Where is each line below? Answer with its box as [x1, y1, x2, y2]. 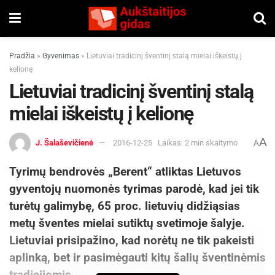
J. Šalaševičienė [36, 137, 93, 147]
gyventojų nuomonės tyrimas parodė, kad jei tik [9, 181, 259, 196]
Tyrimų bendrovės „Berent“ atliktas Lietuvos [9, 164, 241, 179]
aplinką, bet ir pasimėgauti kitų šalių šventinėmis [9, 250, 266, 265]
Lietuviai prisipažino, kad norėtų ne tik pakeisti [9, 233, 254, 247]
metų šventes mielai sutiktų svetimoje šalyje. [9, 215, 245, 230]
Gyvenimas [42, 52, 79, 60]
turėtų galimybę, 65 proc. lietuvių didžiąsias [9, 198, 240, 213]
